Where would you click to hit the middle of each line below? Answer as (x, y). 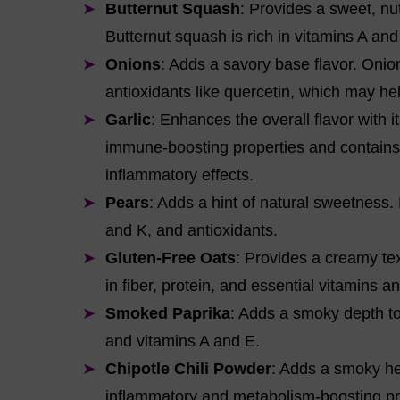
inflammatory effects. (179, 175)
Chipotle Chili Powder (188, 369)
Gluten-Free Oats (171, 258)
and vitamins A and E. (183, 341)
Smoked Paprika (168, 313)
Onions (133, 64)
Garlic (128, 120)
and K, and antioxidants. (192, 230)
